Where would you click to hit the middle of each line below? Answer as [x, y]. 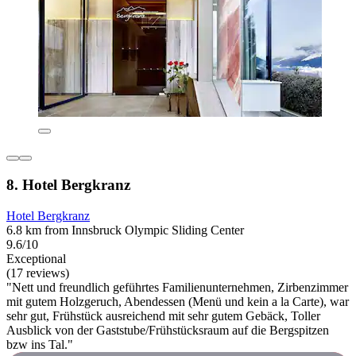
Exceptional [36, 258]
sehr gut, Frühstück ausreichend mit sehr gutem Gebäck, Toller [163, 315]
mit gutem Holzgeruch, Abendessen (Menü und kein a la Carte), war [178, 301]
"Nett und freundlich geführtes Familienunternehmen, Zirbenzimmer [177, 287]
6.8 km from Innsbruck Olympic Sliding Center [125, 230]
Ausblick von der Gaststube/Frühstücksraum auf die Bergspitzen [168, 330]
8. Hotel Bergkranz [68, 184]
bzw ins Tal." [40, 344]
